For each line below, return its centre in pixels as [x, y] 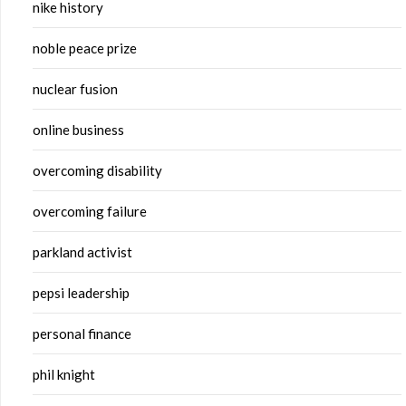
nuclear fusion [75, 89]
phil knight [64, 375]
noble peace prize [85, 48]
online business [78, 130]
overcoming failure [90, 212]
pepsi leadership [81, 293]
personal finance [82, 334]
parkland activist [82, 252]
